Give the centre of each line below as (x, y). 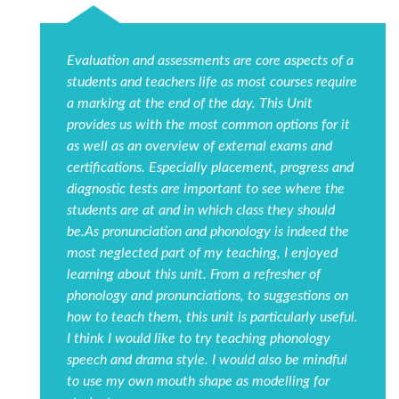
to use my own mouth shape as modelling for (198, 382)
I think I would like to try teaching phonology (199, 339)
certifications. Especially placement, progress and (210, 168)
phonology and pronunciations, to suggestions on (208, 296)
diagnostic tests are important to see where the (206, 189)
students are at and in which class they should (201, 211)
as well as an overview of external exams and (199, 147)
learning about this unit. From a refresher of (194, 275)
